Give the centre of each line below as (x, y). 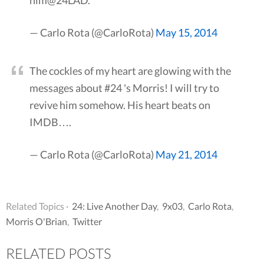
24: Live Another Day (114, 206)
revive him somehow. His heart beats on (120, 105)
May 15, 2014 (187, 33)
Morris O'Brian (37, 222)
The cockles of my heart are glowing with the (130, 71)
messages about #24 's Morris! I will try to (124, 88)
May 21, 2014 (187, 155)
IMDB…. (50, 122)
